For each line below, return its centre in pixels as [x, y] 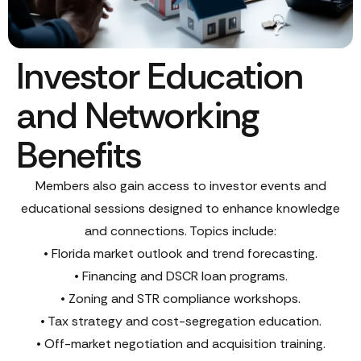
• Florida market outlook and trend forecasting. [180, 254]
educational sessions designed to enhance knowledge [180, 209]
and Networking [137, 116]
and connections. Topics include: [180, 231]
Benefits [79, 156]
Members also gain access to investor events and [180, 186]
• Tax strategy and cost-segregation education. [180, 322]
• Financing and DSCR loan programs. [180, 276]
